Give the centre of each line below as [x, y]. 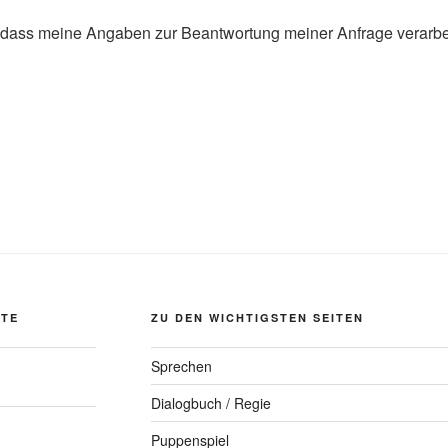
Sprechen [181, 366]
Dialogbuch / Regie [210, 403]
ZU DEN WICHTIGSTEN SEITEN [257, 317]
